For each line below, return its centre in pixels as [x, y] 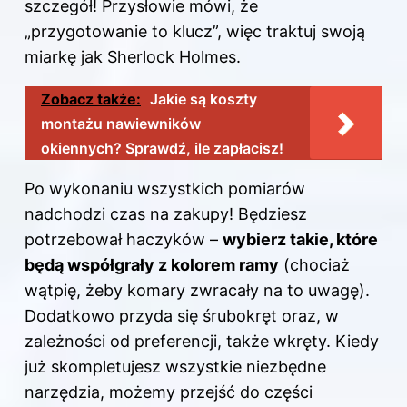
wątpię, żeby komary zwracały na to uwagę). [197, 290]
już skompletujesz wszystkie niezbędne [175, 366]
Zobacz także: [91, 99]
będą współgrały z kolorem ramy [152, 264]
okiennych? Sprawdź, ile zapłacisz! [162, 148]
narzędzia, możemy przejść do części [169, 392]
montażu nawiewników [121, 123]
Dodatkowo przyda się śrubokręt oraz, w [182, 315]
